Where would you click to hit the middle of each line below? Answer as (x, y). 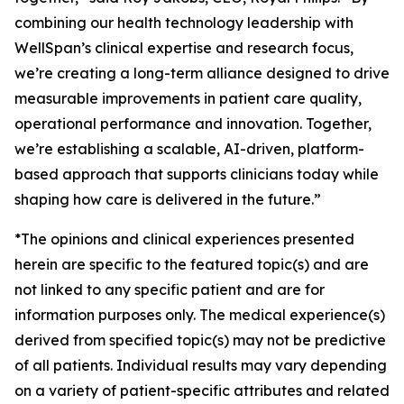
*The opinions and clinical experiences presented (184, 239)
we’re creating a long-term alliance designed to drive (202, 73)
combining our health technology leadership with (184, 23)
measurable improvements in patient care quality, (188, 98)
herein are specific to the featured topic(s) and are (192, 264)
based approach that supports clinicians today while (197, 174)
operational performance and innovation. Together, (193, 124)
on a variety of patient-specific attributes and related (202, 390)
